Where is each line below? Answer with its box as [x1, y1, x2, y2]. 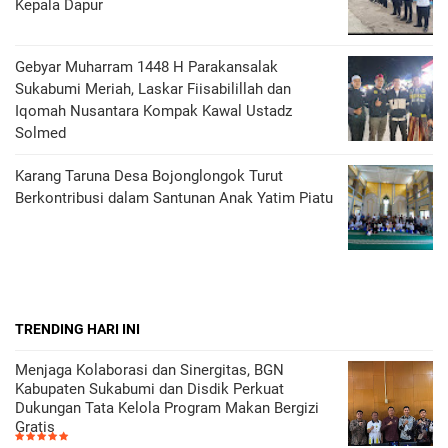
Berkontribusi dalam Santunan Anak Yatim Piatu [15, 189, 333, 207]
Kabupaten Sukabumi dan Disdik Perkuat [15, 380, 284, 398]
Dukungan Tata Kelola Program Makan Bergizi [15, 399, 319, 417]
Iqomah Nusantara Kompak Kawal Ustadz [15, 102, 292, 120]
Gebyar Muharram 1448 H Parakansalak [15, 58, 278, 76]
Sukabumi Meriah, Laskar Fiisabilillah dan [15, 80, 291, 98]
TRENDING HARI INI [15, 321, 140, 337]
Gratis [15, 418, 55, 436]
